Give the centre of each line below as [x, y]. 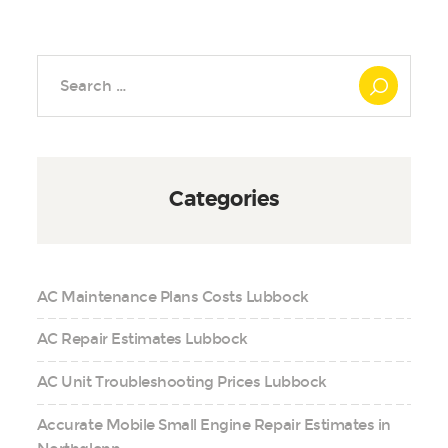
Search [61, 67]
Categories [224, 199]
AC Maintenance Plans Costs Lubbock [172, 296]
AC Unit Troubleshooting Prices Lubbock [181, 382]
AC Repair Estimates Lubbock [142, 339]
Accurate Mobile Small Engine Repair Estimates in [213, 424]
